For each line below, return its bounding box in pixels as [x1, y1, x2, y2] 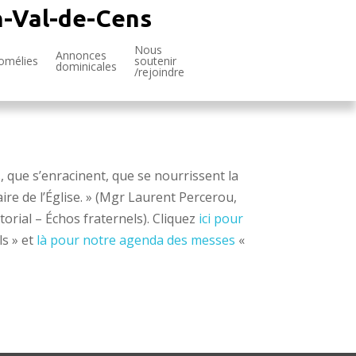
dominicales [56, 59, 117, 74]
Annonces [56, 48, 106, 63]
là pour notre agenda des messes [37, 230, 236, 249]
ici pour [199, 209, 244, 227]
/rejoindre [134, 64, 184, 79]
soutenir [134, 53, 176, 68]
